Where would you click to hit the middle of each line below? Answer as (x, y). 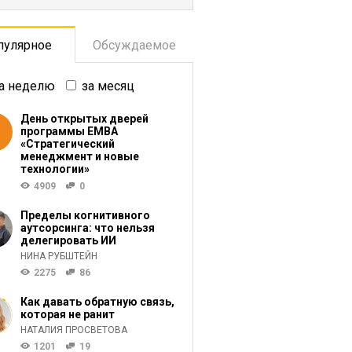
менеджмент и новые (79, 156)
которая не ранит (67, 314)
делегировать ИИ (68, 240)
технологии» (55, 169)
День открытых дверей (84, 119)
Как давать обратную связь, (97, 302)
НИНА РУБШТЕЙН (59, 256)
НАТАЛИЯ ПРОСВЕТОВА (73, 330)
